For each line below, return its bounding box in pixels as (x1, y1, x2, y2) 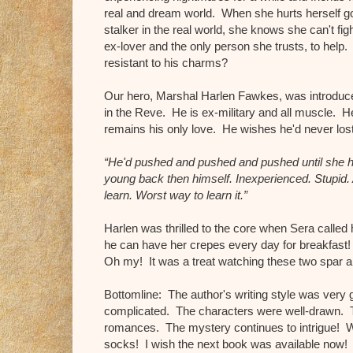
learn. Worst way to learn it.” (104, 188, 251, 203)
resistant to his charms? (104, 56, 234, 70)
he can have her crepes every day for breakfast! (104, 238, 351, 252)
